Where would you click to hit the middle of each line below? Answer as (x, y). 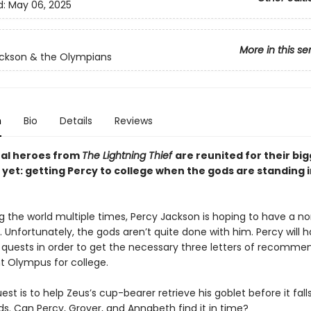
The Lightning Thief (128, 155)
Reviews (133, 121)
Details (76, 121)
